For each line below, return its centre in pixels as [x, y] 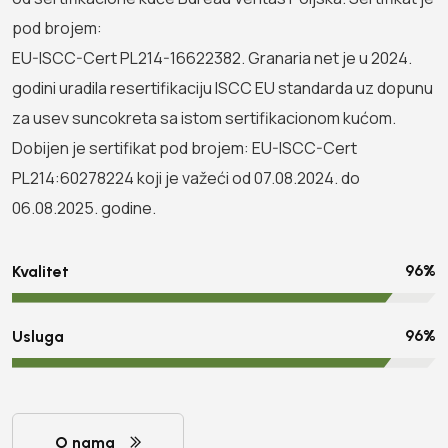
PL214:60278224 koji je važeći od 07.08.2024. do [186, 177]
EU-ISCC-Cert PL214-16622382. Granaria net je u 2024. [212, 57]
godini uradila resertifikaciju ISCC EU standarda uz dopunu [222, 87]
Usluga [38, 336]
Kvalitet [40, 271]
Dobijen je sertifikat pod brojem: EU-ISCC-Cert [184, 147]
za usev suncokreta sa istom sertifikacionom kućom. [204, 117]
